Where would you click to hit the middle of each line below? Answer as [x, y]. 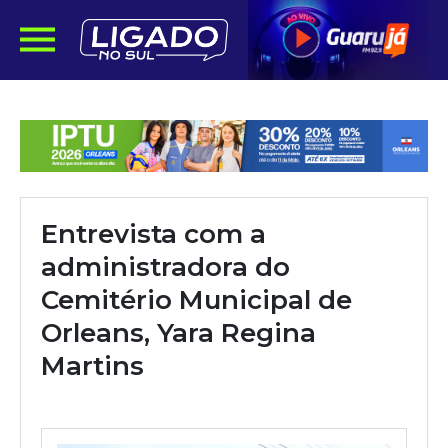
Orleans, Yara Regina [178, 333]
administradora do [165, 267]
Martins [92, 366]
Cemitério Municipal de [196, 300]
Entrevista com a [153, 234]
